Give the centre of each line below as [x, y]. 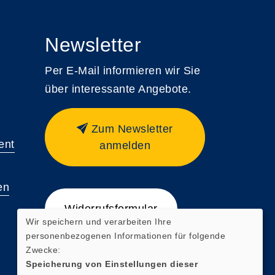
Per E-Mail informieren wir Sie [122, 70]
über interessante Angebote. [118, 89]
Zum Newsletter [132, 129]
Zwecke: [43, 250]
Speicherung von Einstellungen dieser [112, 264]
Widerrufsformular [111, 208]
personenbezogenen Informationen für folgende [126, 235]
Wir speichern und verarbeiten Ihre [99, 221]
